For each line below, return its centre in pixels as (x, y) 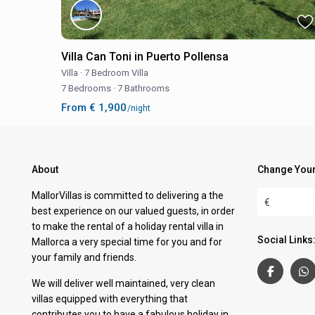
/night (138, 108)
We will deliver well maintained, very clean (124, 283)
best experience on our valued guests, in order (134, 211)
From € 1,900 (94, 107)
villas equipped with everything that (110, 298)
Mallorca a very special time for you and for (127, 242)
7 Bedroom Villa (116, 72)
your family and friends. (84, 257)
